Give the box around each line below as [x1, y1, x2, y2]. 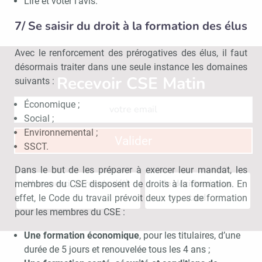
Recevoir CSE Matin [57, 72, 205, 95]
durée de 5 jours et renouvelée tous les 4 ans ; [23, 243, 210, 255]
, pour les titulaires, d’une [139, 229, 240, 241]
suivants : [15, 75, 54, 87]
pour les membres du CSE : [15, 206, 125, 218]
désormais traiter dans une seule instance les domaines [15, 61, 247, 73]
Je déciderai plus [163, 177, 232, 190]
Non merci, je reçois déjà [26, 177, 130, 190]
